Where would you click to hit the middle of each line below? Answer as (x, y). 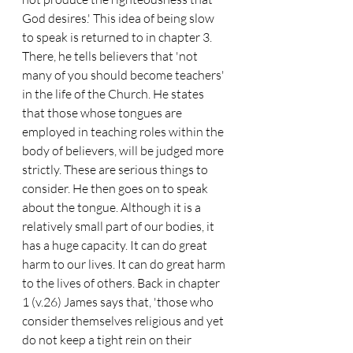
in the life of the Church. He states (114, 94)
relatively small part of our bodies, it (119, 226)
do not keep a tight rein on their (108, 340)
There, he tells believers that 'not (111, 56)
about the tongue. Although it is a (113, 207)
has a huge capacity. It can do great (116, 245)
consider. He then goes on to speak (116, 188)
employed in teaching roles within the (124, 132)
